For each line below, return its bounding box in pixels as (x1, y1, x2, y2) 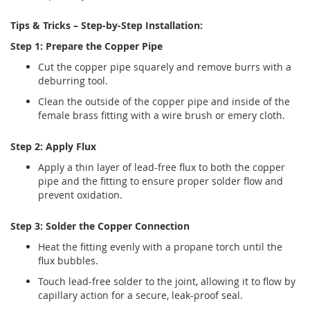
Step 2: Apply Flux (10, 140, 96, 154)
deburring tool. (38, 74, 108, 88)
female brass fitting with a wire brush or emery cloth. (38, 109, 285, 122)
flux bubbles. (38, 254, 98, 268)
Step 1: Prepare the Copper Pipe (10, 39, 163, 53)
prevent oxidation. (38, 188, 122, 202)
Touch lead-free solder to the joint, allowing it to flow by (38, 275, 295, 289)
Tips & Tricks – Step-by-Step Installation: (10, 19, 203, 33)
